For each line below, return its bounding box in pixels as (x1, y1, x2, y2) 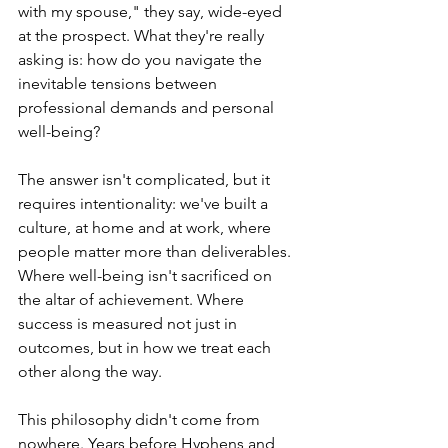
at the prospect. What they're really (18, 26, 268, 45)
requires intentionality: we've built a (18, 194, 272, 213)
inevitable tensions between (18, 74, 221, 93)
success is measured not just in (18, 314, 241, 333)
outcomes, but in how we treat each (18, 338, 275, 357)
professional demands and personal (18, 98, 278, 117)
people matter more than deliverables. (18, 242, 295, 261)
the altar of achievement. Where (18, 290, 248, 309)
